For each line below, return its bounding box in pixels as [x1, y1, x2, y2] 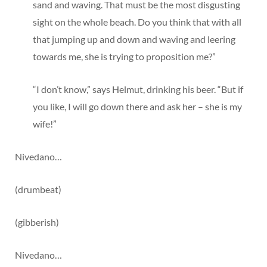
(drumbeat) [15, 183, 61, 195]
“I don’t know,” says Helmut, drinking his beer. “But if [33, 83, 243, 95]
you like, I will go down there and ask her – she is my [33, 100, 242, 112]
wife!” [33, 117, 57, 129]
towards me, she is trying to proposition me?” [33, 50, 216, 62]
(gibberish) [15, 216, 59, 228]
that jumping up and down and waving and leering [33, 33, 235, 45]
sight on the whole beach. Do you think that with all [33, 15, 241, 27]
